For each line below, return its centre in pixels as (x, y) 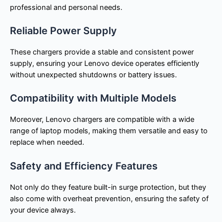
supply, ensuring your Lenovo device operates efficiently (105, 63)
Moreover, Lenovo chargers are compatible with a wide (102, 120)
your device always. (43, 210)
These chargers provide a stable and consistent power (102, 52)
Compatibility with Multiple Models (93, 98)
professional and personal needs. (66, 7)
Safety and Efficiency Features (84, 166)
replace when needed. (47, 142)
